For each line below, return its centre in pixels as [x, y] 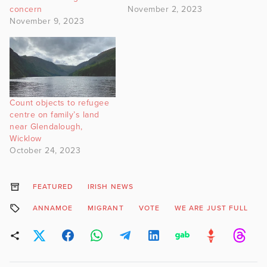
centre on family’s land [55, 115]
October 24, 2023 [45, 151]
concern [27, 9]
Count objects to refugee [59, 103]
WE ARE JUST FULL [212, 208]
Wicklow [26, 139]
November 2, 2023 [165, 9]
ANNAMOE [53, 208]
